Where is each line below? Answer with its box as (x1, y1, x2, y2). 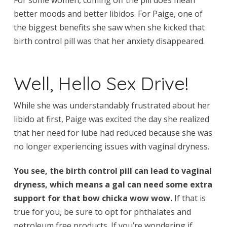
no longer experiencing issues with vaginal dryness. (13, 140, 209, 152)
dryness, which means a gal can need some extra (13, 178, 212, 190)
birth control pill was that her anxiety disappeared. (13, 35, 205, 47)
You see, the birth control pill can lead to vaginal (13, 165, 212, 176)
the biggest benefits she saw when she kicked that (13, 21, 205, 33)
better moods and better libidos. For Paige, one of (13, 8, 203, 19)
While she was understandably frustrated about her (13, 99, 210, 111)
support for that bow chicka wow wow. (13, 192, 172, 204)
